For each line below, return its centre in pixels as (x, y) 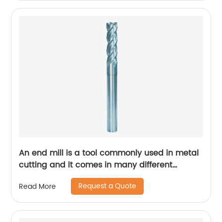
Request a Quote (108, 186)
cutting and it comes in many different (96, 165)
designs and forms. (57, 177)
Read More (38, 186)
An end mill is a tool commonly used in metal (109, 153)
